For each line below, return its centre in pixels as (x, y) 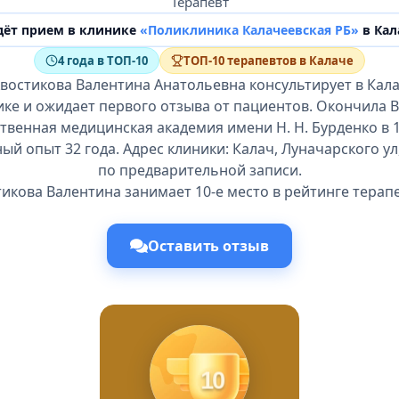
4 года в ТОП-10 (103, 61)
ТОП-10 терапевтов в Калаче (269, 61)
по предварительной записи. (199, 170)
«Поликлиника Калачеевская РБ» (249, 30)
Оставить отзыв (208, 246)
